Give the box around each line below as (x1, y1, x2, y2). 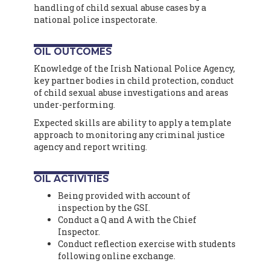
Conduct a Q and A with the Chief (58, 213, 196, 225)
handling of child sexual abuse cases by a (34, 1, 206, 13)
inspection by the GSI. (58, 201, 150, 213)
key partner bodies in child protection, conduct (34, 74, 234, 86)
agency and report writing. (34, 140, 147, 152)
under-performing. (34, 98, 115, 110)
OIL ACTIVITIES (34, 172, 109, 184)
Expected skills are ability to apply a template (34, 116, 231, 128)
